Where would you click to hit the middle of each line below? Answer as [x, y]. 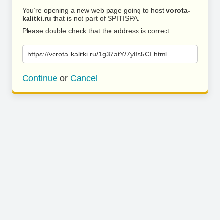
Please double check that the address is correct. [97, 31]
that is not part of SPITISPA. [95, 18]
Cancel [84, 78]
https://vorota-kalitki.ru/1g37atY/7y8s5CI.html [97, 54]
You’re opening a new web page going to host [94, 10]
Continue [40, 78]
